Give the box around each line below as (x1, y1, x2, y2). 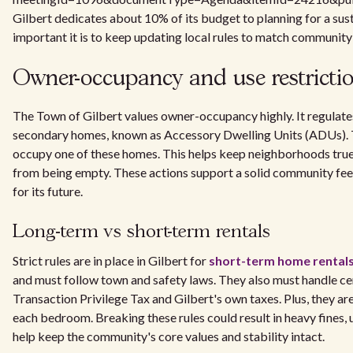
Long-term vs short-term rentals (13, 223, 270, 241)
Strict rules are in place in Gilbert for (13, 253, 209, 268)
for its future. (13, 184, 83, 199)
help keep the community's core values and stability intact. (13, 329, 325, 344)
